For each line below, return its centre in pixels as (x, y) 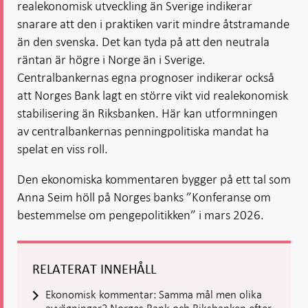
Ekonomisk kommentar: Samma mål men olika (154, 295)
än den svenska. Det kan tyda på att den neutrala (143, 42)
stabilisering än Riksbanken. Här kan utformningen (147, 113)
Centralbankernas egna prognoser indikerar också (146, 77)
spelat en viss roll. (63, 149)
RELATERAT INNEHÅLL (94, 269)
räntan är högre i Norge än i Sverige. (111, 59)
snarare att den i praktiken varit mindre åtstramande (153, 24)
